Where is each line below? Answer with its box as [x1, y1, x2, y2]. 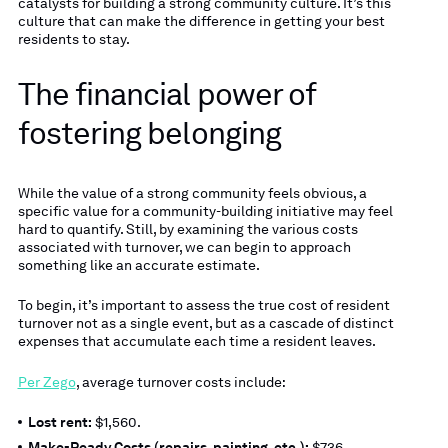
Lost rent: [28, 413, 92, 430]
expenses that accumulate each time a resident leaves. [17, 333, 376, 350]
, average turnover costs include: [75, 373, 286, 390]
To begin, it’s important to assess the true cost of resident [17, 297, 390, 314]
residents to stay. [17, 31, 130, 48]
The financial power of [17, 76, 316, 114]
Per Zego [17, 373, 76, 390]
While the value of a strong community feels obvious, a [17, 184, 367, 201]
